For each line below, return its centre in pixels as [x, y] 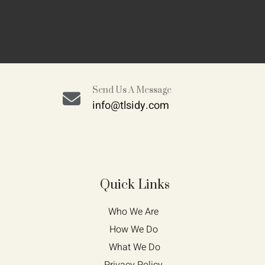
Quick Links [135, 185]
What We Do [135, 247]
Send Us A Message [132, 90]
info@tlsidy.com [130, 106]
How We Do [135, 230]
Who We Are [135, 212]
